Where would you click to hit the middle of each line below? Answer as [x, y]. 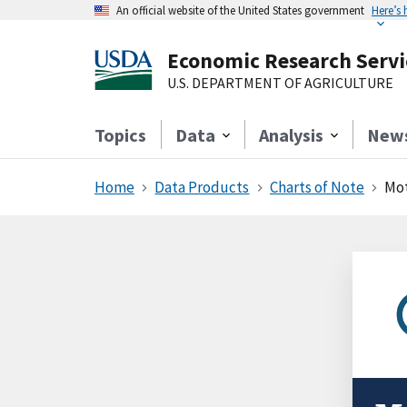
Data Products [202, 187]
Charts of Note [317, 187]
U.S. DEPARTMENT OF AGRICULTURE [280, 83]
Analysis [291, 135]
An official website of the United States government [240, 10]
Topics [120, 135]
